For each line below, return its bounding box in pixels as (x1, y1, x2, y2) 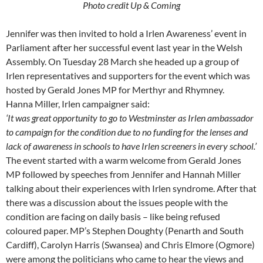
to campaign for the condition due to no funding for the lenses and (6, 126, 248, 138)
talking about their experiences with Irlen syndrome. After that (6, 183, 257, 194)
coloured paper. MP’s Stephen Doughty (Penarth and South (6, 225, 244, 237)
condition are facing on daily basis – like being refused (6, 211, 220, 222)
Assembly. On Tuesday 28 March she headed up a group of (6, 56, 239, 68)
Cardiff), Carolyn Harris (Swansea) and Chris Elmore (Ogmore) (6, 239, 255, 251)
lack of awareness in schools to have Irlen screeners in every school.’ (6, 140, 257, 152)
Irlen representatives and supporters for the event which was (6, 70, 250, 82)
